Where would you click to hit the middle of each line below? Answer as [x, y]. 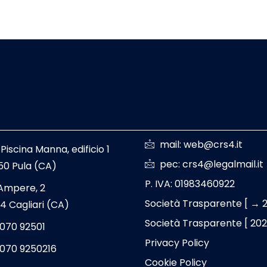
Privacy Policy [177, 243]
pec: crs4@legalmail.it [212, 164]
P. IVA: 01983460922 [190, 184]
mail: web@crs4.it [201, 145]
